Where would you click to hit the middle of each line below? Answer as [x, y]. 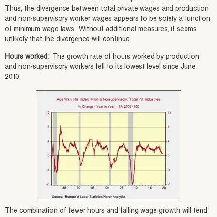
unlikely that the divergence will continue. [68, 39]
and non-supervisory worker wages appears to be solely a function [108, 19]
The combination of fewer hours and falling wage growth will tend [106, 211]
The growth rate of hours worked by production [124, 57]
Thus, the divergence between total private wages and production [107, 9]
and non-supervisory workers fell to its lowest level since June [100, 67]
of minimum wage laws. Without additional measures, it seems [101, 29]
